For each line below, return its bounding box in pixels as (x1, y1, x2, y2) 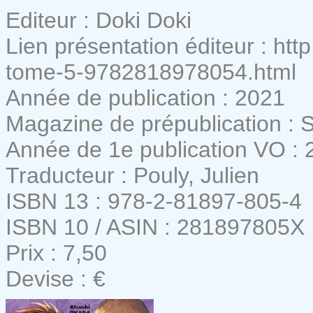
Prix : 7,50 (6, 240, 107, 265)
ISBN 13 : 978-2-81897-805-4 (6, 188, 302, 214)
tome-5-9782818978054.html (6, 59, 296, 85)
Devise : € (6, 265, 105, 291)
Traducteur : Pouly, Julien (6, 162, 259, 188)
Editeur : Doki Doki (6, 7, 191, 33)
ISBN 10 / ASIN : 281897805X (6, 214, 305, 240)
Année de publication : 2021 (6, 85, 285, 110)
